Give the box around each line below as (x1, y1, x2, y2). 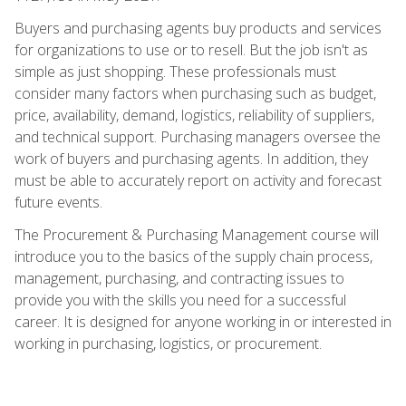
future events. (14, 191, 102, 212)
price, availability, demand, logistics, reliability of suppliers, (14, 104, 374, 125)
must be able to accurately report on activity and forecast (14, 169, 382, 190)
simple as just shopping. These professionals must (14, 61, 336, 82)
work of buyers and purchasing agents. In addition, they (14, 148, 368, 169)
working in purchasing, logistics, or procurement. (14, 333, 322, 353)
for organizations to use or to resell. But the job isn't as (14, 39, 368, 60)
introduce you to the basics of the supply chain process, (14, 246, 372, 266)
